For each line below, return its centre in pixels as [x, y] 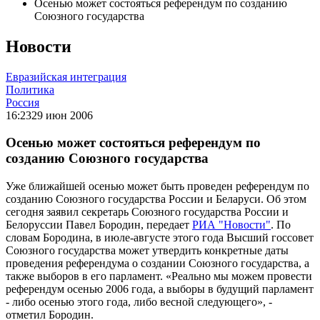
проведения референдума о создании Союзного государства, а [157, 264]
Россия [22, 102]
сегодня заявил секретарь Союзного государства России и [147, 212]
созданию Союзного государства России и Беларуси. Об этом [156, 199]
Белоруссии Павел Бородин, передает [99, 225]
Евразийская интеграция [66, 76]
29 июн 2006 [62, 115]
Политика [30, 89]
